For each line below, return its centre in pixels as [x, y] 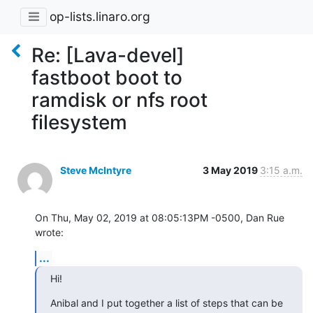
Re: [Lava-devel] [108, 55]
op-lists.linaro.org [100, 17]
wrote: [49, 232]
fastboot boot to [107, 77]
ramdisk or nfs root [119, 100]
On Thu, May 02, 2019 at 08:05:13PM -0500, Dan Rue [160, 217]
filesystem [79, 122]
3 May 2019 [231, 170]
